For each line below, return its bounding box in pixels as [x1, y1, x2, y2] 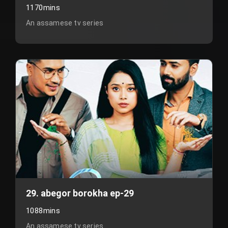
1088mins [26, 206, 61, 215]
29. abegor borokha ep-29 [26, 188, 134, 198]
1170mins [26, 3, 61, 12]
